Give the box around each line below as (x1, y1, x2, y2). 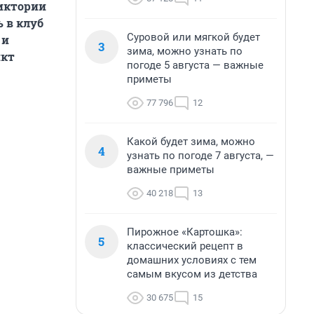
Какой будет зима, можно (127, 135, 255, 148)
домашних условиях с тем (127, 254, 257, 266)
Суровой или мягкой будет (127, 31, 260, 43)
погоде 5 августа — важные (127, 59, 264, 71)
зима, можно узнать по (127, 45, 243, 57)
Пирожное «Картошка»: (127, 226, 243, 238)
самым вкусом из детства (127, 268, 257, 280)
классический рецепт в (127, 240, 243, 252)
